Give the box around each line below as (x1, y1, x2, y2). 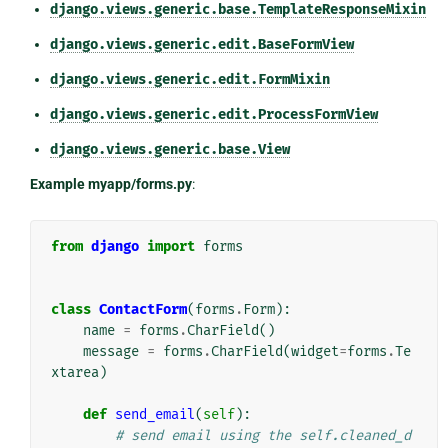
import (146, 237, 195, 255)
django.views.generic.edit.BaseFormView (49, 35, 354, 53)
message (82, 342, 139, 360)
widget (290, 342, 339, 360)
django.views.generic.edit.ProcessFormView (49, 105, 378, 123)
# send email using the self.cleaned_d (114, 426, 411, 444)
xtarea (50, 363, 99, 381)
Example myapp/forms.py (29, 175, 192, 192)
